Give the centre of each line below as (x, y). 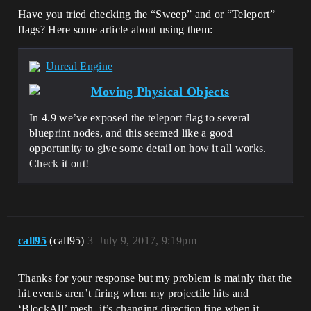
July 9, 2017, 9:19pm (148, 241)
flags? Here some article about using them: (116, 30)
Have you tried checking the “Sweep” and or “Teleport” (146, 14)
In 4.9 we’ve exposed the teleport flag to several (140, 118)
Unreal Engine (79, 66)
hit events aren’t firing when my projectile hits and (134, 293)
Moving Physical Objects (160, 92)
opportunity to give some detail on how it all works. (148, 148)
